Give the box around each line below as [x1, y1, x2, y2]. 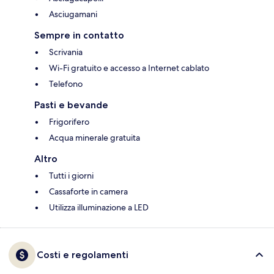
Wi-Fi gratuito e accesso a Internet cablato [49, 62, 209, 74]
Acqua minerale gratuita [49, 132, 140, 144]
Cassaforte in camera [49, 186, 128, 198]
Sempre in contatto [34, 29, 124, 42]
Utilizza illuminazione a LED [49, 202, 149, 213]
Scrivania [49, 46, 83, 58]
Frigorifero [49, 116, 89, 128]
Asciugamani [49, 9, 97, 20]
